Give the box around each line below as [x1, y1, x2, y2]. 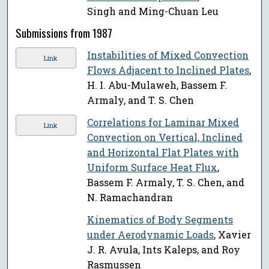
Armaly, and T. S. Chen [86, 94, 194, 107]
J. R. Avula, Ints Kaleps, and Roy [86, 243, 240, 256]
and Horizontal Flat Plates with [86, 146, 239, 159]
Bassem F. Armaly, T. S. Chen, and [86, 176, 244, 189]
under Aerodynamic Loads [86, 228, 214, 241]
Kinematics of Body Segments [86, 213, 233, 226]
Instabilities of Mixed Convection [86, 49, 249, 62]
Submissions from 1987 [16, 25, 113, 41]
